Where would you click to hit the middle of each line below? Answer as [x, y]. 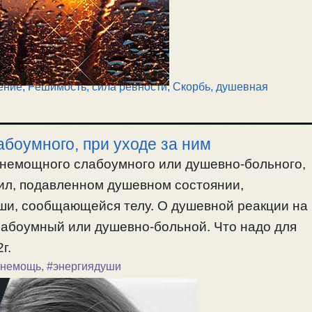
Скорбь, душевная [220, 86]
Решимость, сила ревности [97, 86]
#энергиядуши [84, 266]
